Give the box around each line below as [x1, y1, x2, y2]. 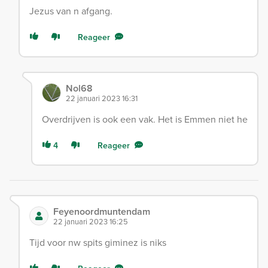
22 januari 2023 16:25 [53, 215, 128, 227]
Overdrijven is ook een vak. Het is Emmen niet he [41, 112, 248, 126]
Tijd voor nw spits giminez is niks [29, 235, 166, 249]
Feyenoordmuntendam [53, 204, 150, 218]
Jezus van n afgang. [29, 4, 112, 18]
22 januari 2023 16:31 [65, 92, 138, 104]
